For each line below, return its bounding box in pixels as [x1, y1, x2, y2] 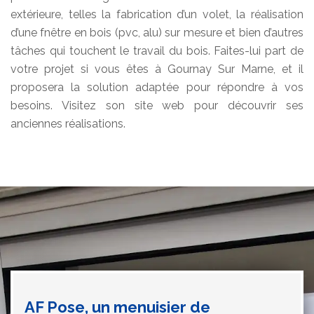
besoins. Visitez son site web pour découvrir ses [11, 99, 303, 113]
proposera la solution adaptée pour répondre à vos [11, 81, 303, 95]
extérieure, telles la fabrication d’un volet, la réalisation [11, 8, 303, 22]
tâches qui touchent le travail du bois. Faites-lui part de [11, 44, 303, 58]
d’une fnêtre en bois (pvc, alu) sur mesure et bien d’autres [11, 26, 303, 40]
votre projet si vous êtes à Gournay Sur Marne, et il [11, 62, 303, 76]
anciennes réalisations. [11, 117, 125, 131]
